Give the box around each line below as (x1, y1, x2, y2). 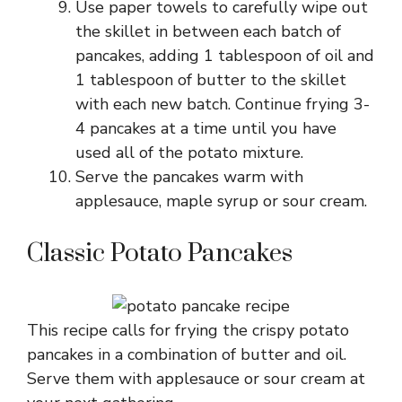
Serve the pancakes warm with (75, 166, 303, 188)
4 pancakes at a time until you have (75, 118, 336, 139)
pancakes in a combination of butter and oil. (27, 344, 346, 365)
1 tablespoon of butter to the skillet (75, 69, 346, 91)
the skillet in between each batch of (75, 21, 341, 42)
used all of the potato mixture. (75, 142, 303, 163)
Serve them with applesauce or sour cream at (27, 368, 365, 389)
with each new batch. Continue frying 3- (75, 93, 370, 115)
